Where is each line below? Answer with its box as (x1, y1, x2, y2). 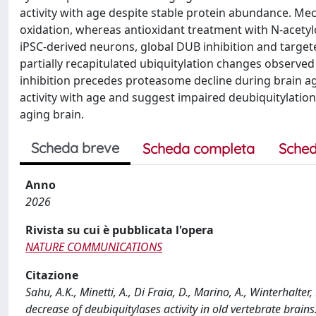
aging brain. (20, 107, 84, 122)
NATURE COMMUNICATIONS (25, 239, 162, 255)
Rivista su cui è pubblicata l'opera (25, 222, 214, 238)
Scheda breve (31, 139, 119, 157)
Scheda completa (142, 140, 255, 157)
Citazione (25, 267, 78, 283)
